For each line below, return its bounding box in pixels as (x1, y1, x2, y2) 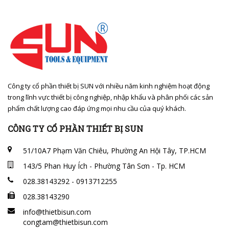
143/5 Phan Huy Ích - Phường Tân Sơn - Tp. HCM (23, 161, 185, 171)
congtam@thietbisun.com (23, 217, 108, 227)
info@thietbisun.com (23, 207, 91, 217)
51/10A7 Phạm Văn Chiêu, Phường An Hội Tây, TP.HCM (23, 146, 206, 156)
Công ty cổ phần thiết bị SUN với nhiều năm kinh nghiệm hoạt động (8, 81, 210, 91)
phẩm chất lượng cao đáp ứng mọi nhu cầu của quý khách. (8, 104, 186, 113)
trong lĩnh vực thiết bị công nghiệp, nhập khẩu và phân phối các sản (8, 93, 213, 102)
